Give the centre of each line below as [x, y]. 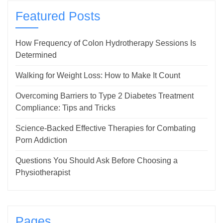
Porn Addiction [41, 140]
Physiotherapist [43, 173]
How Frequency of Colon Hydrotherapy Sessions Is [106, 43]
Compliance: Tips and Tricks [65, 108]
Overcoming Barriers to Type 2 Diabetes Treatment [105, 96]
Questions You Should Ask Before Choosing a [97, 161]
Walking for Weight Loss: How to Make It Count [98, 76]
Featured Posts [58, 16]
